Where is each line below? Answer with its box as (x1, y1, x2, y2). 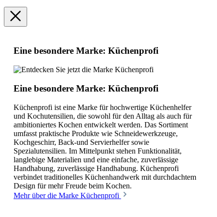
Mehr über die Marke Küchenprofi (14, 191, 121, 200)
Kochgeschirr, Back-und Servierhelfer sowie (14, 138, 149, 146)
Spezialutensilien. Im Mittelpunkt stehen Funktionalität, (14, 146, 182, 155)
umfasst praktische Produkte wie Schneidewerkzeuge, (14, 129, 178, 138)
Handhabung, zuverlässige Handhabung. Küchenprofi (14, 164, 179, 172)
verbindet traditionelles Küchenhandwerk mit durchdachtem (14, 172, 196, 181)
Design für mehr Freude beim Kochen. (14, 181, 132, 190)
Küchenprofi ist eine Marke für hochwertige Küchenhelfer (14, 103, 191, 111)
